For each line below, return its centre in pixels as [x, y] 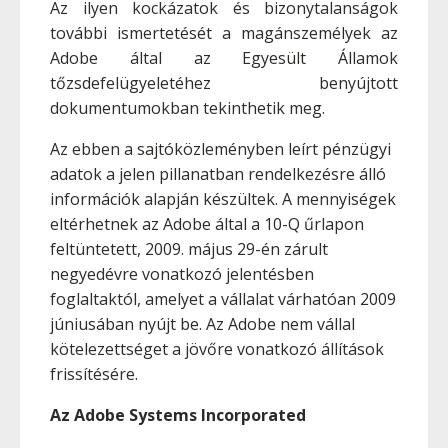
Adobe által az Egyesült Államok [224, 58]
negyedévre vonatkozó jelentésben [182, 274]
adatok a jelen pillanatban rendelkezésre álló [218, 174]
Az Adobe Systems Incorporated [178, 415]
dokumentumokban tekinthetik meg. [187, 108]
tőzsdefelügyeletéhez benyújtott [224, 83]
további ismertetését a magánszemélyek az [224, 33]
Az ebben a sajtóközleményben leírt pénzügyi [220, 149]
